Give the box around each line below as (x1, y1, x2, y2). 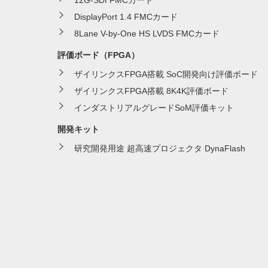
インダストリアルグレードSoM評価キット (74, 102, 234, 112)
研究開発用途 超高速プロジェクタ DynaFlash (74, 143, 245, 153)
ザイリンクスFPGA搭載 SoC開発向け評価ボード (74, 69, 258, 79)
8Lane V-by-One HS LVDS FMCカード (74, 28, 220, 38)
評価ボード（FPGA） (57, 50, 139, 60)
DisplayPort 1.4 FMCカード (74, 11, 178, 22)
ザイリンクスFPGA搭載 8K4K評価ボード (74, 86, 229, 96)
